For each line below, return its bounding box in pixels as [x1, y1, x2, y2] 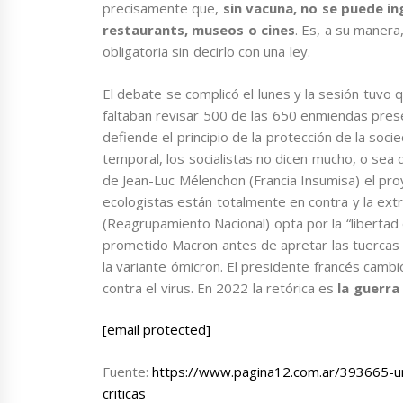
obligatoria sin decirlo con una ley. [103, 42, 314, 61]
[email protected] [103, 320, 211, 339]
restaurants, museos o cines [103, 21, 295, 40]
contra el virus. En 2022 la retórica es [103, 278, 338, 297]
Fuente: [103, 362, 153, 381]
